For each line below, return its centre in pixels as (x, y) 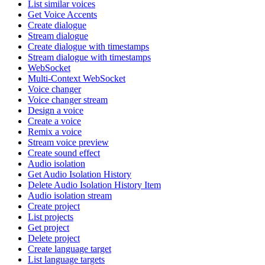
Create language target (70, 248)
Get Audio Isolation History (80, 174)
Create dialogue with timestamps (88, 46)
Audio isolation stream (70, 195)
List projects (51, 216)
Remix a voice (55, 131)
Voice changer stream (68, 99)
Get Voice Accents (62, 14)
